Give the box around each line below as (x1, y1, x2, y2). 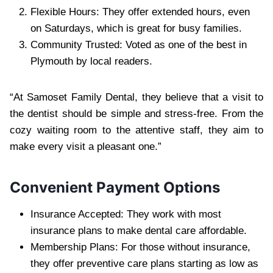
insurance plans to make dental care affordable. (30, 224, 247, 236)
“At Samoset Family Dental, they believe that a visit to (10, 91, 263, 103)
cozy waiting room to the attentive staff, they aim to (10, 124, 263, 136)
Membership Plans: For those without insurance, (30, 241, 250, 253)
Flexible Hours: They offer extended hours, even (30, 5, 250, 18)
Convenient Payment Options (10, 178, 220, 196)
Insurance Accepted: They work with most (30, 208, 221, 220)
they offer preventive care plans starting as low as (30, 257, 258, 269)
